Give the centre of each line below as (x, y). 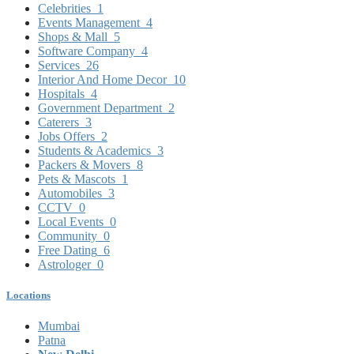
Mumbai (59, 326)
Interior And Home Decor (102, 79)
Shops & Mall (73, 36)
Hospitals (61, 93)
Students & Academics (94, 150)
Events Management (89, 22)
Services (59, 65)
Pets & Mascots (77, 179)
